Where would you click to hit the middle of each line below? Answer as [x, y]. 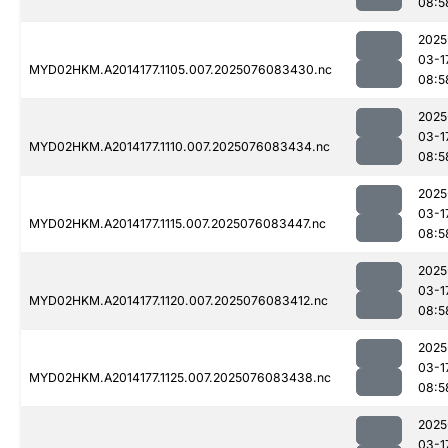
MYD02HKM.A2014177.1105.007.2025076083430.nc [180, 70]
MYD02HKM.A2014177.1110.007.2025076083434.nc [179, 147]
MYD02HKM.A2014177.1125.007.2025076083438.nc [180, 378]
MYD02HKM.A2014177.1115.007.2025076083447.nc [177, 224]
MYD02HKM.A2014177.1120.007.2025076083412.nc [178, 301]
